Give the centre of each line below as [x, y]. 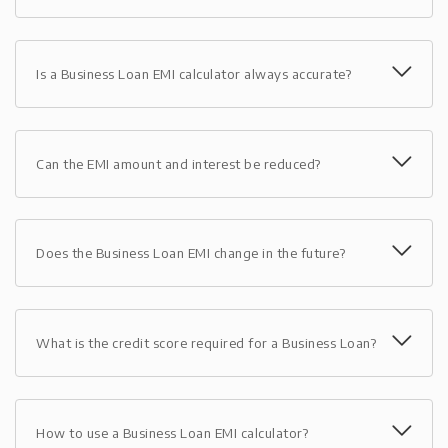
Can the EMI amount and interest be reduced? [178, 163]
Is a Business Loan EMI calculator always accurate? [193, 73]
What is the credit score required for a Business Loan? [206, 343]
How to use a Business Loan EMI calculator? [172, 432]
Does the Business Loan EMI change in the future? [190, 253]
